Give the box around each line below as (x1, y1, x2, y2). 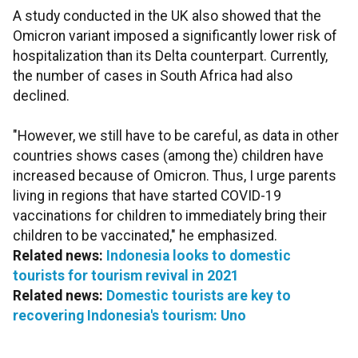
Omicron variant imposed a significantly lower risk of (13, 28, 337, 45)
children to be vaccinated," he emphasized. (13, 228, 277, 245)
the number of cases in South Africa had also (13, 68, 292, 85)
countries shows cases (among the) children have (13, 148, 324, 165)
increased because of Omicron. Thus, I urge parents (13, 168, 336, 185)
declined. (13, 88, 70, 105)
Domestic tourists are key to (106, 288, 291, 304)
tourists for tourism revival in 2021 (13, 268, 239, 284)
